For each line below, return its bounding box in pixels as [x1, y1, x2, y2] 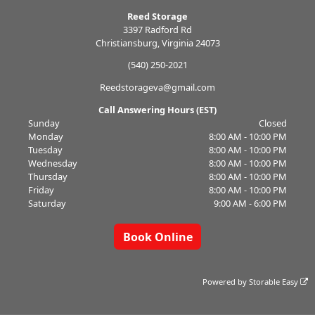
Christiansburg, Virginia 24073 [95, 36, 220, 49]
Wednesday [27, 156, 77, 169]
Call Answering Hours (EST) [98, 103, 217, 116]
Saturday [27, 196, 66, 210]
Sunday [27, 116, 60, 129]
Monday [27, 129, 63, 143]
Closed [259, 116, 288, 129]
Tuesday [27, 143, 63, 156]
